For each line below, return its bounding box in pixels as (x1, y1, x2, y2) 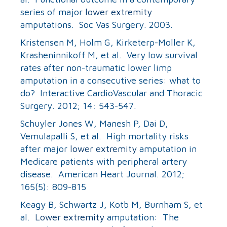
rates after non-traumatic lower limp (20, 62, 172, 73)
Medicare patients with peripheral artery (20, 156, 187, 167)
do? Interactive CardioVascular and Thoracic (20, 87, 203, 98)
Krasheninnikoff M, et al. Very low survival (20, 49, 198, 60)
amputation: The (104, 211, 179, 222)
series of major (20, 6, 85, 17)
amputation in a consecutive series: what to (20, 74, 201, 86)
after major (20, 143, 70, 154)
